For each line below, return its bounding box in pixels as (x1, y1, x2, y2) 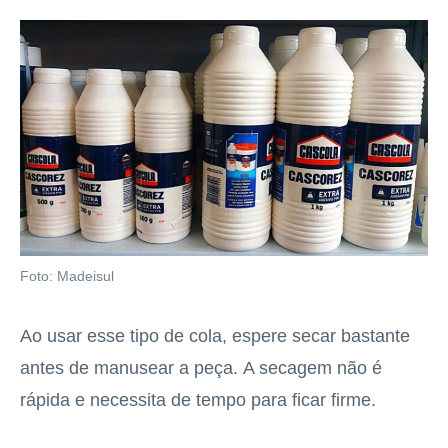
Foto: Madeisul (20, 268, 114, 284)
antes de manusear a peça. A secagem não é (20, 357, 382, 378)
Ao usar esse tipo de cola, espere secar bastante (20, 325, 410, 346)
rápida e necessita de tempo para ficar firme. (20, 389, 376, 410)
